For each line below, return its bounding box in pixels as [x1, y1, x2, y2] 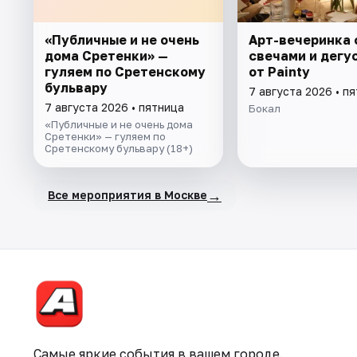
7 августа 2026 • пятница [45, 100, 184, 114]
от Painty [248, 63, 310, 80]
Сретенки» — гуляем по [45, 129, 166, 143]
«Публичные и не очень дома [45, 117, 193, 131]
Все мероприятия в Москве [48, 188, 207, 202]
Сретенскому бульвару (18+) [45, 141, 193, 155]
